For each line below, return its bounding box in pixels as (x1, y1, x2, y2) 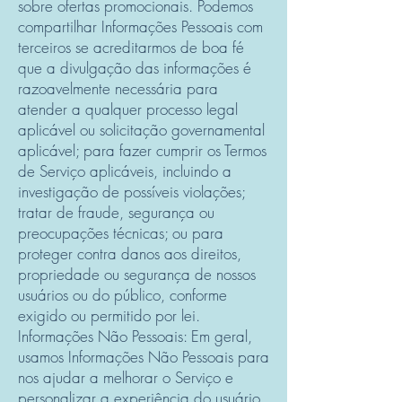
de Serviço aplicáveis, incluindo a (18, 161, 232, 181)
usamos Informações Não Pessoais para (18, 346, 269, 367)
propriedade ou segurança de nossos (18, 264, 256, 284)
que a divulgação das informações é (18, 57, 251, 78)
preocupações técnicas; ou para (18, 223, 223, 243)
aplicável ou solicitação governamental (18, 119, 265, 140)
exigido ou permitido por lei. (18, 305, 200, 326)
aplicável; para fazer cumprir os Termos (18, 140, 267, 161)
